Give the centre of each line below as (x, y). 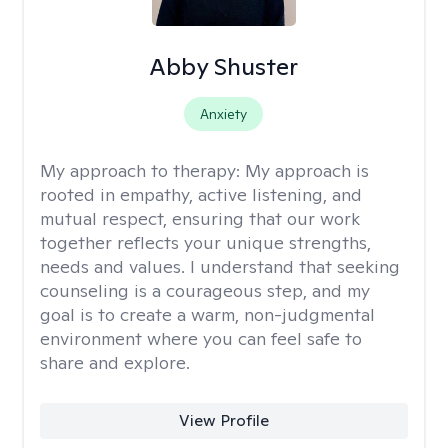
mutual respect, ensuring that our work (200, 218)
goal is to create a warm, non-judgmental (207, 314)
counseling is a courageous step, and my (205, 290)
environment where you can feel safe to (201, 338)
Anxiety (224, 114)
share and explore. (115, 362)
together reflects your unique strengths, (205, 242)
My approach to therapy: (142, 170)
